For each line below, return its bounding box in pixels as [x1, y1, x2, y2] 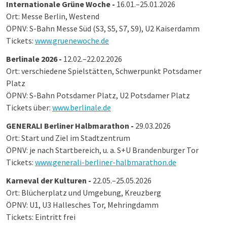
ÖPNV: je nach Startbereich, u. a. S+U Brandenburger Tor [6, 145, 199, 155]
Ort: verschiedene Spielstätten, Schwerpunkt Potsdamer [6, 66, 202, 76]
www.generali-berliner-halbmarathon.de [35, 157, 176, 167]
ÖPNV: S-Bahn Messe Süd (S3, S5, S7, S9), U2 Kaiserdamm [6, 23, 200, 33]
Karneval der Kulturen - [6, 175, 93, 185]
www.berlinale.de [52, 102, 111, 112]
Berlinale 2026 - [6, 54, 63, 64]
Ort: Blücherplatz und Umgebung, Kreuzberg [6, 187, 161, 198]
